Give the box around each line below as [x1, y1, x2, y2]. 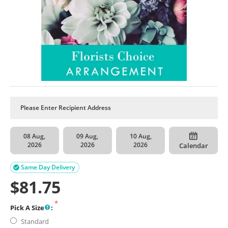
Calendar [179, 140, 208, 150]
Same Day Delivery [21, 162, 75, 172]
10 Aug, [129, 131, 152, 140]
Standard [19, 216, 52, 226]
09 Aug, [76, 131, 99, 140]
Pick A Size [10, 203, 44, 212]
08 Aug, [23, 131, 46, 140]
